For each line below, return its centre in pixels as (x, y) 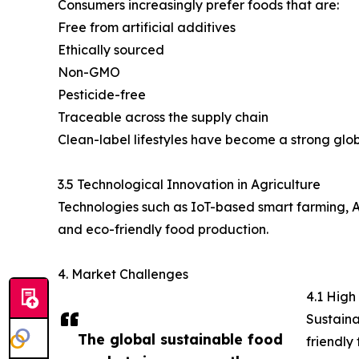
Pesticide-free (102, 95)
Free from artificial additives (147, 28)
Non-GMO (89, 73)
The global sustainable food (180, 339)
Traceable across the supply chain (163, 117)
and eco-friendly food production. (163, 230)
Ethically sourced (111, 50)
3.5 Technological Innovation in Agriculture (189, 185)
